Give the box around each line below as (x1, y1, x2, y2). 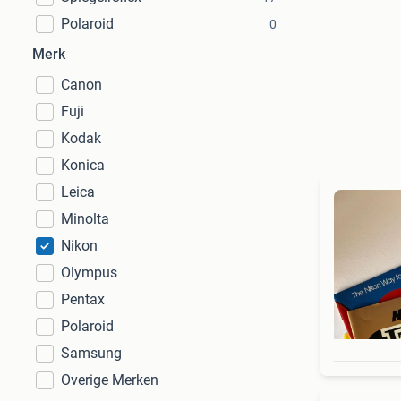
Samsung (61, 345, 122, 362)
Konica (61, 157, 105, 174)
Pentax (61, 291, 105, 308)
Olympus (61, 264, 117, 281)
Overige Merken (61, 371, 158, 388)
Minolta (61, 210, 109, 227)
